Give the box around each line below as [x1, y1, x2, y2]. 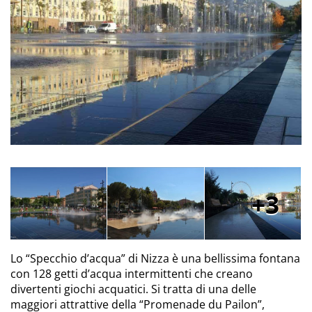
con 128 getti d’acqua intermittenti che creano [10, 266, 253, 282]
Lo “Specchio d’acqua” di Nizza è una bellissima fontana [10, 251, 300, 267]
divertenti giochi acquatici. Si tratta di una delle [10, 281, 256, 297]
